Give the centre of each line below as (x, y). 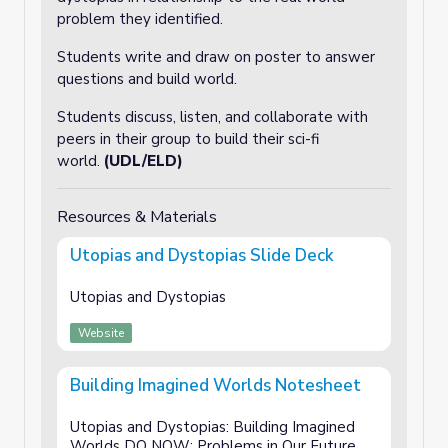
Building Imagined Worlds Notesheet (215, 385)
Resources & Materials (137, 217)
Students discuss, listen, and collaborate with (212, 117)
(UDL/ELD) (143, 161)
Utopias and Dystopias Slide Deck (202, 255)
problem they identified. (140, 19)
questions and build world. (149, 79)
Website (101, 333)
